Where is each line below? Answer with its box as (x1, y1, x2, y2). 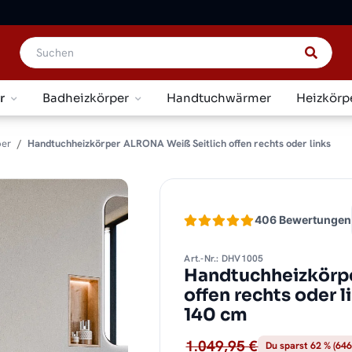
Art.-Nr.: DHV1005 (184, 252, 264, 266)
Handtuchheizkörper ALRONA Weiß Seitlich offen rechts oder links (27, 136, 331, 150)
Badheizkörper (42, 90, 130, 105)
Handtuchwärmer (167, 90, 272, 105)
